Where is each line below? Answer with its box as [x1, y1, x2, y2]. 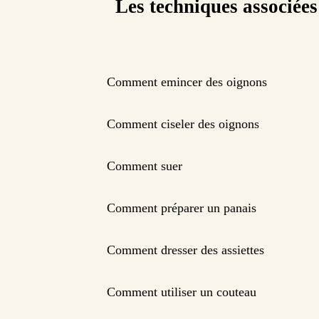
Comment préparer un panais [107, 201, 256, 216]
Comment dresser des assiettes [107, 243, 264, 258]
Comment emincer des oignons [107, 75, 267, 90]
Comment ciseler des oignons [107, 117, 259, 132]
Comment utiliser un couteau [107, 285, 256, 300]
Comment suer [107, 159, 182, 174]
